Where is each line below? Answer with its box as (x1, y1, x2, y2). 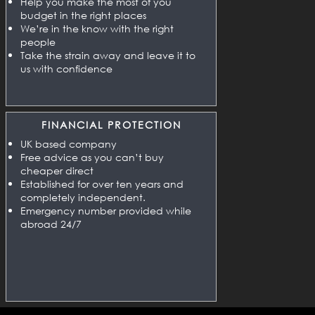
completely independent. (20, 190, 146, 204)
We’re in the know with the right (20, 21, 174, 35)
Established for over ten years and (20, 176, 184, 191)
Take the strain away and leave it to (20, 48, 195, 62)
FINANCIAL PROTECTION (41, 117, 181, 131)
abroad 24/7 (20, 217, 82, 231)
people (20, 34, 56, 49)
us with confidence (20, 61, 112, 75)
